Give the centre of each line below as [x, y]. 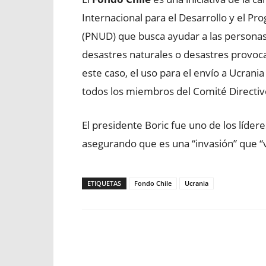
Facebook [125, 255]
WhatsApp [246, 255]
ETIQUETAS [104, 183]
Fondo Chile [153, 183]
